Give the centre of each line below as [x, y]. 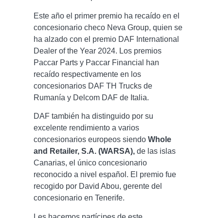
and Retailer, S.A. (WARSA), [84, 151]
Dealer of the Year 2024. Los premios [98, 51]
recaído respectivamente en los [87, 74]
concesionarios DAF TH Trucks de [93, 86]
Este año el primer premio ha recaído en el [107, 16]
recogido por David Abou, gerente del [98, 186]
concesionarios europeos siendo [91, 140]
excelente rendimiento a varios [86, 128]
